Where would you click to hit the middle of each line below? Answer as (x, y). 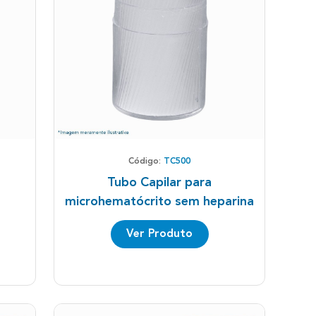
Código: (146, 161)
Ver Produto (159, 234)
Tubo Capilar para (159, 182)
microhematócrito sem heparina (159, 201)
